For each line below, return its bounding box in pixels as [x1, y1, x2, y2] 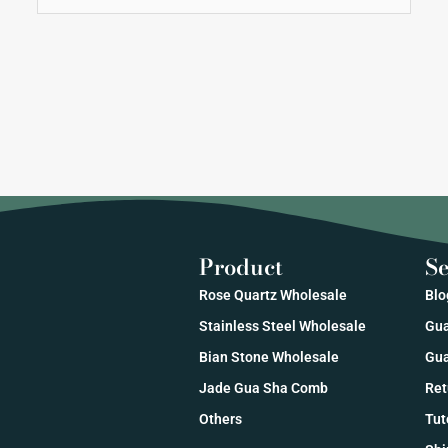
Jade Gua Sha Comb [198, 379, 328, 396]
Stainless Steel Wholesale [198, 317, 366, 334]
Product [198, 249, 283, 284]
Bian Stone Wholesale [198, 348, 339, 365]
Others [198, 410, 242, 427]
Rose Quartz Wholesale [198, 286, 347, 303]
